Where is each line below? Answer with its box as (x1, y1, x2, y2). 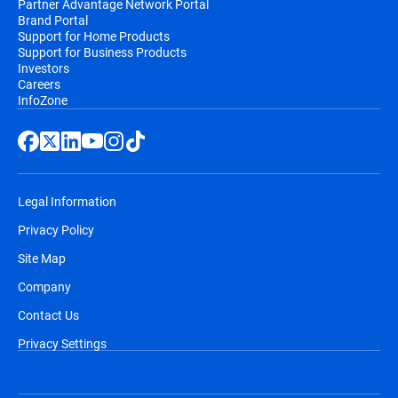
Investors (18, 60, 69, 76)
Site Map (18, 250, 66, 267)
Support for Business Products (18, 44, 187, 60)
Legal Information (18, 193, 116, 210)
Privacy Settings (18, 335, 107, 352)
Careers (18, 76, 60, 92)
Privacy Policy (18, 221, 94, 238)
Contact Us (18, 306, 79, 323)
